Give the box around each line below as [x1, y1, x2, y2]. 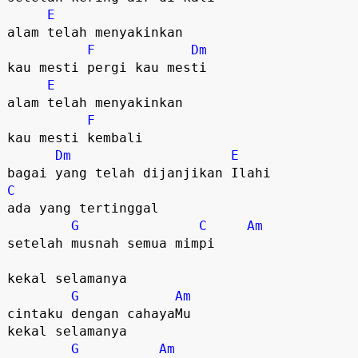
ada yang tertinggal [6, 200, 159, 216]
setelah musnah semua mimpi [6, 235, 215, 251]
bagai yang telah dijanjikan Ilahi [6, 165, 271, 181]
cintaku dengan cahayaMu [6, 305, 191, 321]
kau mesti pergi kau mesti [6, 59, 207, 75]
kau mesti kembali [6, 129, 143, 145]
